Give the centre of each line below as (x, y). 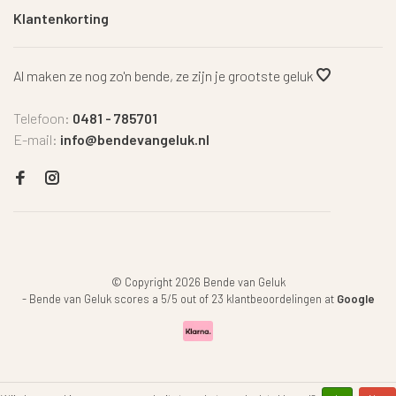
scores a (136, 299)
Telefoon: (43, 118)
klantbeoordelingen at (281, 299)
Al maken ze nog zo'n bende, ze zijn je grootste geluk (165, 76)
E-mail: (37, 139)
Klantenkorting (61, 18)
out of (194, 299)
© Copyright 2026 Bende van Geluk (198, 282)
